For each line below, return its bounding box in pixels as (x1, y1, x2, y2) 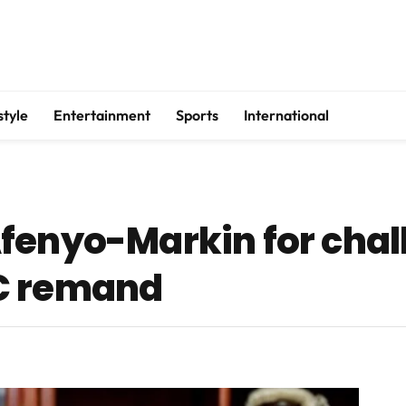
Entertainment (53, 106, 150, 124)
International (244, 106, 329, 124)
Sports (176, 106, 218, 124)
